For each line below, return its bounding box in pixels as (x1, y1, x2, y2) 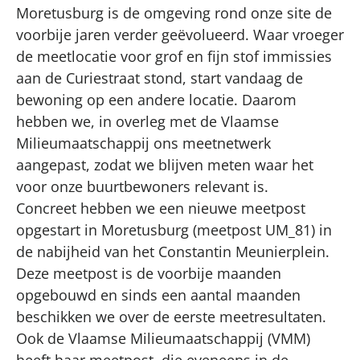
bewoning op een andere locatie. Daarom (16, 89, 297, 109)
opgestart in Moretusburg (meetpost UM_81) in (16, 219, 332, 239)
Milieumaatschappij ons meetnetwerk (16, 133, 271, 153)
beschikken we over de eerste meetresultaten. (16, 306, 326, 326)
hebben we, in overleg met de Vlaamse (16, 111, 279, 131)
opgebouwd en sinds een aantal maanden (16, 284, 301, 305)
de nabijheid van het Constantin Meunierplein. (16, 241, 329, 261)
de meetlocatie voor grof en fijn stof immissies (16, 46, 332, 66)
